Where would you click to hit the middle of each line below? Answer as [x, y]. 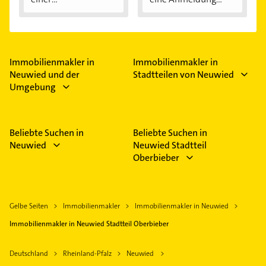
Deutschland [29, 254]
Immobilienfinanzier [72, 11]
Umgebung [33, 87]
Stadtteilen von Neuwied [183, 75]
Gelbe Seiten [29, 206]
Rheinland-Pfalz [87, 254]
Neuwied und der [45, 75]
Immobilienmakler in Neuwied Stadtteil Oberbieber [89, 224]
